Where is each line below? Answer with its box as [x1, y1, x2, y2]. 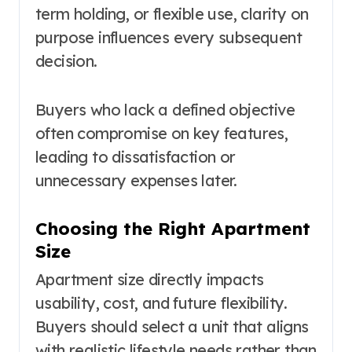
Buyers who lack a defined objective [35, 99, 295, 119]
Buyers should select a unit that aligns [35, 317, 309, 337]
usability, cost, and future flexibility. [35, 293, 287, 313]
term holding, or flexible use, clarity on [35, 3, 309, 24]
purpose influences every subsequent [35, 27, 302, 47]
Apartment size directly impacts [35, 269, 264, 290]
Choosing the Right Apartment [35, 217, 310, 240]
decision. [35, 50, 97, 71]
